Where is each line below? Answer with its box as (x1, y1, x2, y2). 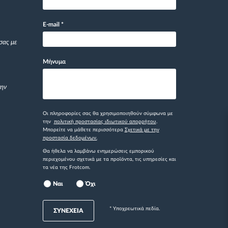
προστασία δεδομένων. (42, 135, 97, 140)
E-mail (42, 21, 61, 27)
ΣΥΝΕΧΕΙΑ (53, 207, 83, 214)
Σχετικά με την (124, 127, 159, 132)
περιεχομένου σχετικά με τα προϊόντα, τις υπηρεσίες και (42, 156, 176, 162)
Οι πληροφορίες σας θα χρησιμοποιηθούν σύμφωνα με (42, 110, 173, 116)
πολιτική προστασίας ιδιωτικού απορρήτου (53, 119, 156, 124)
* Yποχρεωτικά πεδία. (109, 206, 160, 211)
